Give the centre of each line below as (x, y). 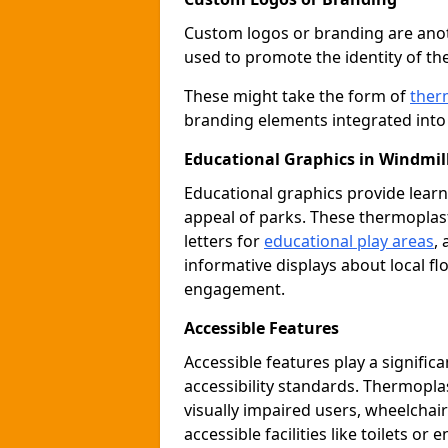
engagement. (234, 289)
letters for (224, 241)
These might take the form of (297, 96)
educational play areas (349, 241)
